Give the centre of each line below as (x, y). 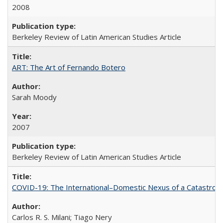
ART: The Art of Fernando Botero (69, 67)
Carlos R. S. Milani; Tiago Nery (62, 217)
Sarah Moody (34, 97)
